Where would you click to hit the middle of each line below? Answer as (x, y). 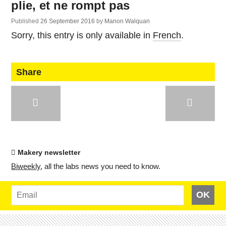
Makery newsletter (48, 153)
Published (26, 21)
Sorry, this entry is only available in (82, 36)
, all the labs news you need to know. (101, 166)
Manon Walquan (127, 21)
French (167, 36)
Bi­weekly (26, 166)
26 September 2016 (69, 21)
